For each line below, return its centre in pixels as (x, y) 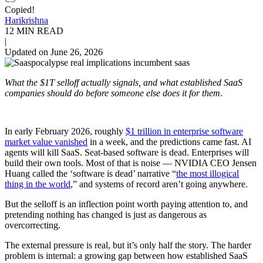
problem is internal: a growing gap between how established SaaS (126, 255)
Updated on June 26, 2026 (54, 52)
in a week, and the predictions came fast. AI (169, 141)
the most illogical (208, 173)
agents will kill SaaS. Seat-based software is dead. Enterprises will (127, 152)
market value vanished (46, 141)
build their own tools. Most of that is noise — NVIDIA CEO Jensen (131, 163)
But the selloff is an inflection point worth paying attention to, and (126, 204)
